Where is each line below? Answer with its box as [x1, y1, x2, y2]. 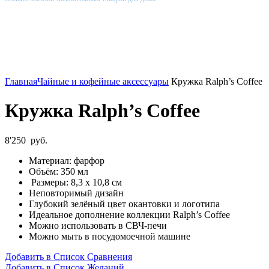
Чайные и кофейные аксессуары [37, 76, 169, 86]
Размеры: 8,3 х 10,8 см [29, 177, 122, 187]
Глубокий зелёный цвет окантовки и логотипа [29, 198, 220, 209]
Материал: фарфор [29, 155, 104, 166]
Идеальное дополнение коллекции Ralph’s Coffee [29, 209, 230, 220]
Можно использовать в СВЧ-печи [29, 220, 167, 231]
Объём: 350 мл [29, 166, 88, 177]
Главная [5, 76, 37, 86]
